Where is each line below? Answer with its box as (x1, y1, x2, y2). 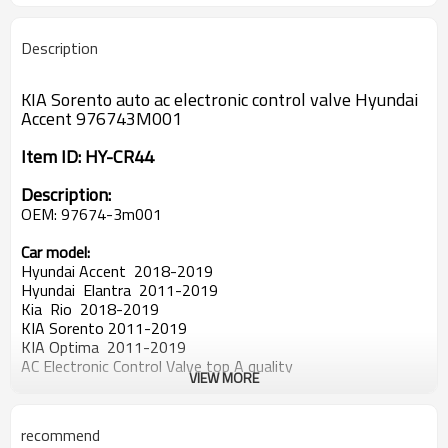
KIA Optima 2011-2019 (21, 335, 186, 359)
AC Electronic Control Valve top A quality (21, 354, 297, 378)
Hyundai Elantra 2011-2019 (21, 278, 218, 302)
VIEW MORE (189, 367, 259, 388)
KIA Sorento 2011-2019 (21, 316, 187, 340)
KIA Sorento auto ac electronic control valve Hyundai (21, 86, 418, 113)
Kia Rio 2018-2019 (21, 297, 159, 321)
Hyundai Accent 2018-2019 (21, 259, 213, 283)
